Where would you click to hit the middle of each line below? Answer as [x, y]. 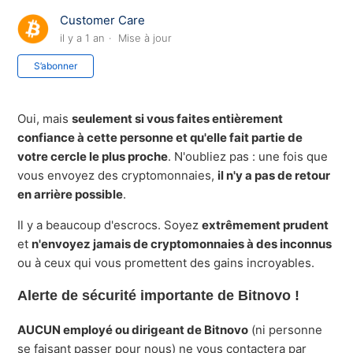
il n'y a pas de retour [274, 176]
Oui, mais [45, 119]
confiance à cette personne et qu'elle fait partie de [160, 138]
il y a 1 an [83, 38]
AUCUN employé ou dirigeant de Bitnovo [133, 330]
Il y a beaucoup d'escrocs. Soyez [110, 225]
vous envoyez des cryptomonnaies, [118, 176]
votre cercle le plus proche [93, 157]
